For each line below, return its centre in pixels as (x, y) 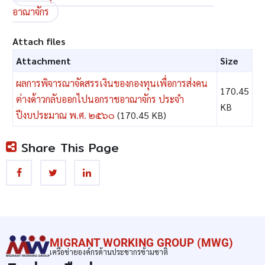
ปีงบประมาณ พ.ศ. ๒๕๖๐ (65, 115)
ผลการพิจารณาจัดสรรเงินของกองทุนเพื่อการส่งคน (112, 83)
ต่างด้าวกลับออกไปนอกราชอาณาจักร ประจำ (100, 99)
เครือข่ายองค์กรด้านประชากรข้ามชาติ (109, 251)
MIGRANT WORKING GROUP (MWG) (141, 243)
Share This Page (68, 148)
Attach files (39, 41)
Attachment (43, 60)
